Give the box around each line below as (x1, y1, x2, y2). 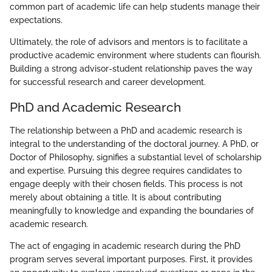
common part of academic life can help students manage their (10, 2, 260, 12)
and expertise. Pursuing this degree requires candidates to (10, 165, 242, 175)
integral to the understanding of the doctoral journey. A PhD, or (10, 138, 259, 149)
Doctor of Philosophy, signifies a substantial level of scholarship (10, 152, 262, 162)
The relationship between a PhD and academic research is (10, 125, 242, 135)
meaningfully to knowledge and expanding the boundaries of (10, 205, 254, 216)
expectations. (10, 15, 63, 25)
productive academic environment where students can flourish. (10, 50, 261, 61)
